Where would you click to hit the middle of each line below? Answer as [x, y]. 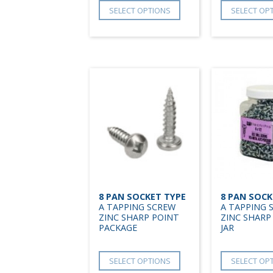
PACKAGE [118, 227]
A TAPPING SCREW [137, 207]
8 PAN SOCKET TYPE [142, 196]
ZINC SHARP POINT [139, 217]
